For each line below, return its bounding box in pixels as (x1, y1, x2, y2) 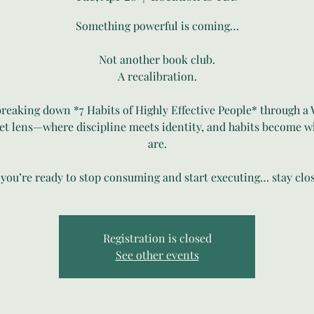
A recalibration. (117, 68, 197, 83)
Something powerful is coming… (75, 18, 239, 33)
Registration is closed (102, 230, 212, 245)
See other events (115, 247, 199, 262)
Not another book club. (99, 51, 215, 67)
